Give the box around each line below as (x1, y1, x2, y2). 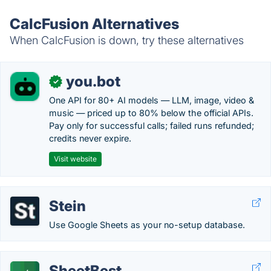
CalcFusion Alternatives (10, 15, 179, 33)
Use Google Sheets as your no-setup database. (49, 220, 245, 230)
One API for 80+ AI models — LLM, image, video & (49, 95, 254, 105)
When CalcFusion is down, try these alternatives (10, 34, 244, 47)
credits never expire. (49, 133, 131, 143)
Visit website (54, 154, 97, 163)
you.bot (66, 73, 120, 90)
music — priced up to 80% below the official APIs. (49, 108, 253, 118)
